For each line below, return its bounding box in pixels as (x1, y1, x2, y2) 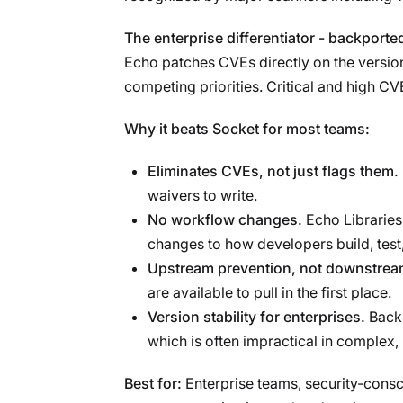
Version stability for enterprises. (148, 307, 365, 326)
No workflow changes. (148, 210, 302, 228)
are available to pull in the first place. (148, 282, 391, 301)
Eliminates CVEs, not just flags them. (148, 161, 399, 180)
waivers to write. (148, 185, 257, 204)
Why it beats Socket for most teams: (124, 119, 370, 138)
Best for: (124, 373, 182, 392)
